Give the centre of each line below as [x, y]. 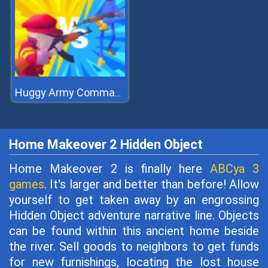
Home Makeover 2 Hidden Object [106, 144]
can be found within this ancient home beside [134, 231]
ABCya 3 [235, 169]
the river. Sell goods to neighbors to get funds [134, 246]
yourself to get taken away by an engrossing [134, 200]
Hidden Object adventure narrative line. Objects [134, 215]
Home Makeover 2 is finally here [110, 169]
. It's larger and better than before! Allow [152, 184]
